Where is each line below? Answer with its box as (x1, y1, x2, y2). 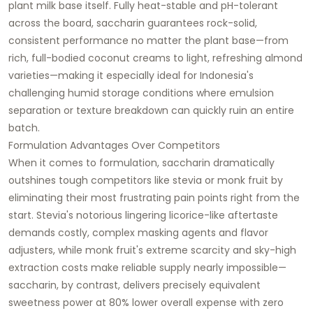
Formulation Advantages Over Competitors (8, 138, 220, 152)
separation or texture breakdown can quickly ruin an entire (8, 103, 294, 117)
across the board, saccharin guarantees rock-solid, (8, 15, 257, 30)
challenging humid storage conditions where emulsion (8, 85, 274, 100)
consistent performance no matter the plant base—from (8, 33, 289, 48)
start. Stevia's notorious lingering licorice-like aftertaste (8, 208, 278, 222)
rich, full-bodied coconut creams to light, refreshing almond (8, 50, 303, 65)
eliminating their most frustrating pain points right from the (8, 190, 300, 205)
